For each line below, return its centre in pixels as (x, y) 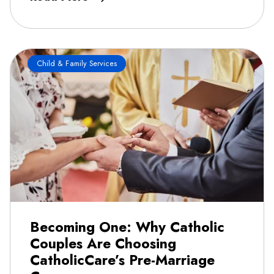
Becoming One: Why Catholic (127, 227)
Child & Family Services (77, 64)
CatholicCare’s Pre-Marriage (122, 260)
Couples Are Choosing (103, 244)
